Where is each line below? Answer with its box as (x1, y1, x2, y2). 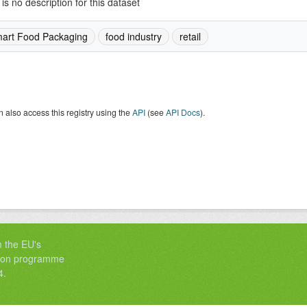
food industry (105, 29, 162, 43)
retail (179, 29, 201, 43)
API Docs (165, 106, 200, 118)
